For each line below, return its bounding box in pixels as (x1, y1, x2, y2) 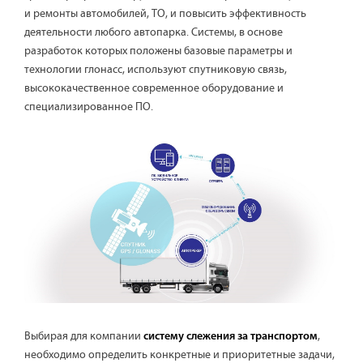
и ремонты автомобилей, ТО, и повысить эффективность (24, 7, 306, 21)
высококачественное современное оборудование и (24, 82, 284, 96)
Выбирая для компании (24, 329, 143, 343)
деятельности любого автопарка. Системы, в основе (24, 26, 283, 40)
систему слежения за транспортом (143, 330, 318, 343)
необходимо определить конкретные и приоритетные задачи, (24, 348, 335, 361)
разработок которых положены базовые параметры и (24, 45, 293, 58)
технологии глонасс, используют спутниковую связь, (24, 63, 287, 77)
